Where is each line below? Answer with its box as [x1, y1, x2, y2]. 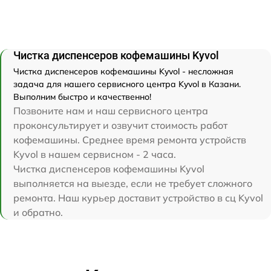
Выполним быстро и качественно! [13, 91, 151, 102]
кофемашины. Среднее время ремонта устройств [13, 133, 246, 146]
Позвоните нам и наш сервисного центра [13, 104, 208, 117]
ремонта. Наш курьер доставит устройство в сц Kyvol [13, 191, 263, 204]
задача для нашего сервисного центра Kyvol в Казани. [13, 78, 241, 90]
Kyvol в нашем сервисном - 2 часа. [13, 148, 176, 160]
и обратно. [13, 206, 63, 218]
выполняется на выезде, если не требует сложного [13, 177, 252, 189]
